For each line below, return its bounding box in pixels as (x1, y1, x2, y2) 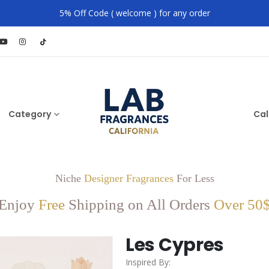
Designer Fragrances (83, 172, 174, 184)
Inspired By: (125, 256, 171, 268)
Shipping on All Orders (68, 196, 210, 213)
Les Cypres (125, 232, 224, 258)
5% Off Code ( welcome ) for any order (59, 7, 210, 19)
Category (8, 108, 51, 120)
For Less (173, 172, 214, 184)
